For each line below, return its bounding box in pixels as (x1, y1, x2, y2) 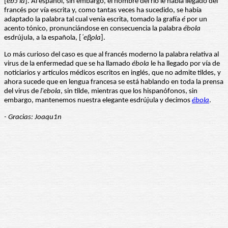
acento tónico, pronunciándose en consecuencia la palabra (4, 25, 183, 33)
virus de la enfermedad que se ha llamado (4, 60, 132, 68)
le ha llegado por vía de (149, 60, 220, 68)
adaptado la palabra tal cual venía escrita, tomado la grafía (4, 16, 182, 24)
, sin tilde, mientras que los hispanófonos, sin (61, 88, 197, 96)
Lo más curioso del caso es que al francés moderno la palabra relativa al (4, 51, 219, 59)
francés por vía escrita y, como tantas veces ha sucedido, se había (4, 7, 202, 15)
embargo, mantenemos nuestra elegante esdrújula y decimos (4, 97, 192, 105)
